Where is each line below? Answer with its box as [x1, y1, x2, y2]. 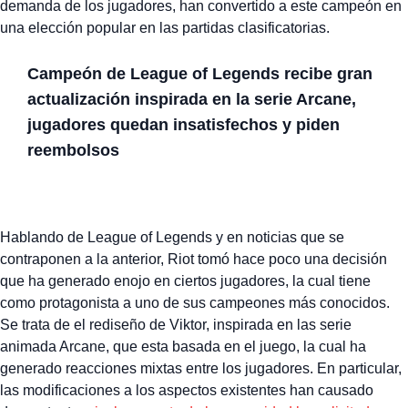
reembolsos [27, 140, 119, 159]
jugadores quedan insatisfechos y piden [27, 115, 340, 134]
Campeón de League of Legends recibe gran [27, 64, 372, 83]
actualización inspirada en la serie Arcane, [27, 89, 356, 108]
